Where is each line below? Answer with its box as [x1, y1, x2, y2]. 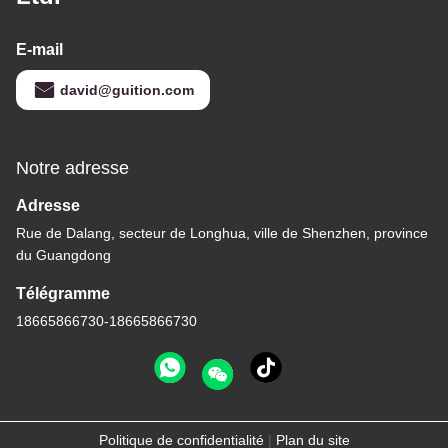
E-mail [16, 40, 63, 58]
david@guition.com [60, 81, 194, 98]
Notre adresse [16, 157, 129, 178]
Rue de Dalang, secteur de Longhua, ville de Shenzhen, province [16, 224, 428, 241]
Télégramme [16, 284, 110, 302]
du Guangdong [16, 246, 111, 263]
